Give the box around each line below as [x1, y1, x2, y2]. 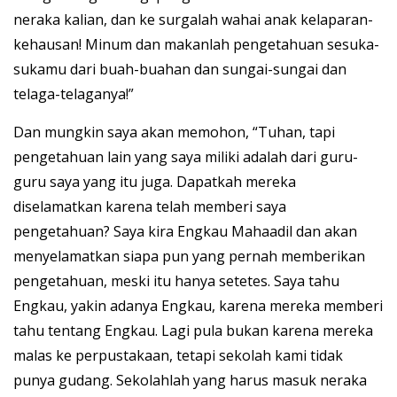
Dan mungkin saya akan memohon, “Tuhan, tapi [13, 122, 335, 143]
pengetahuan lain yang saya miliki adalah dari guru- [13, 147, 358, 167]
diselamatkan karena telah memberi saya [13, 197, 286, 217]
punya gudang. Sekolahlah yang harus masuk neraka [13, 370, 367, 391]
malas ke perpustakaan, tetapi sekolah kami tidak [13, 346, 343, 366]
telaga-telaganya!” [13, 84, 134, 105]
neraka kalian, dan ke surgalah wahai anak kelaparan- [13, 10, 373, 30]
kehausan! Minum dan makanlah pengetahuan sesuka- [13, 35, 379, 55]
